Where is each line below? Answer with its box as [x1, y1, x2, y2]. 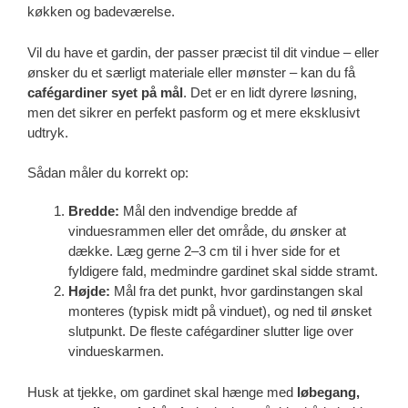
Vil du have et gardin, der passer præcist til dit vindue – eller [27, 44, 379, 60]
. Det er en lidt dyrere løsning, [183, 84, 357, 100]
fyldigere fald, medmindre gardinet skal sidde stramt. [68, 263, 378, 280]
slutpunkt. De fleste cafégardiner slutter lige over [68, 323, 353, 340]
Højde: [68, 283, 110, 300]
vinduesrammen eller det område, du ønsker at [68, 223, 346, 240]
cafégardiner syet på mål [27, 84, 183, 100]
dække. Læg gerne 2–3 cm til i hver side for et [68, 243, 340, 260]
